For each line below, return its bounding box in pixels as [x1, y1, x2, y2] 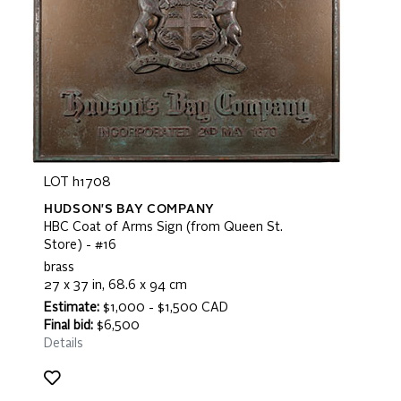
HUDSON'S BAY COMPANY [44, 203, 215, 216]
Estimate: [44, 302, 99, 314]
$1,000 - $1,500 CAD [99, 302, 228, 314]
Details [44, 337, 83, 350]
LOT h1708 [44, 176, 111, 189]
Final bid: [44, 320, 93, 332]
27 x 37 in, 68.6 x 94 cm [44, 279, 187, 292]
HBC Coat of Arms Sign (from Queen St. [44, 221, 283, 234]
